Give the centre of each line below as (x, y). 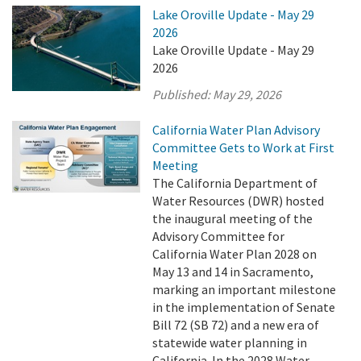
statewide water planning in (230, 342)
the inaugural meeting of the (233, 218)
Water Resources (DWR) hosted (239, 201)
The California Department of (235, 183)
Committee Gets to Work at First (244, 147)
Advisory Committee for (219, 236)
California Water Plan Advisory (237, 130)
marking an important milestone (245, 289)
